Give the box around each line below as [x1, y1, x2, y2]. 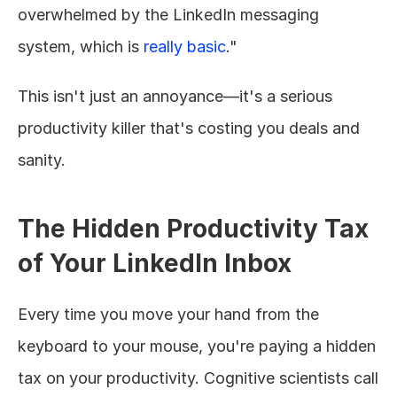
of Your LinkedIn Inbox [18, 248, 292, 278]
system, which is [18, 37, 144, 56]
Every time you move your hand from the [18, 305, 319, 323]
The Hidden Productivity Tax [18, 214, 369, 244]
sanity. [18, 151, 66, 169]
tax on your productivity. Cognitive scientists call [18, 369, 378, 387]
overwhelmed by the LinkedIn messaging [18, 5, 319, 24]
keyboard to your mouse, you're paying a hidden [18, 337, 376, 355]
